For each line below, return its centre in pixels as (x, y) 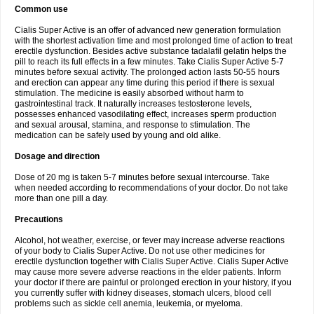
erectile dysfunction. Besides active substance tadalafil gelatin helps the (151, 51)
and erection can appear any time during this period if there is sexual (145, 83)
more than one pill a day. (61, 198)
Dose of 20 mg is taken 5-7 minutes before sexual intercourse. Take (142, 177)
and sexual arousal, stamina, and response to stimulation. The (132, 125)
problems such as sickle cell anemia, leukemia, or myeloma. (129, 303)
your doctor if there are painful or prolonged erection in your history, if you (153, 282)
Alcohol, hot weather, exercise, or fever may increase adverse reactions (150, 240)
